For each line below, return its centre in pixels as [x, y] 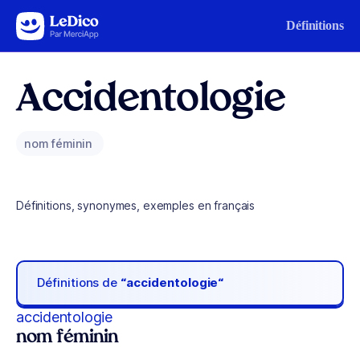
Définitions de [79, 283]
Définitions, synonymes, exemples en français [136, 205]
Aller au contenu [61, 22]
